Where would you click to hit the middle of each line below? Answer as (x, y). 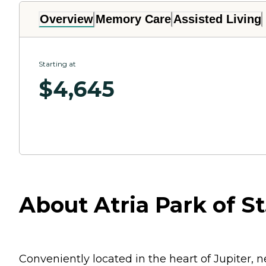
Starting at (57, 64)
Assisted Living (217, 19)
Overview (66, 19)
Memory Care (133, 19)
